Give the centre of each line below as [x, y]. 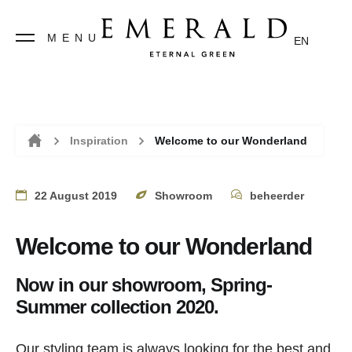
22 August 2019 [76, 196]
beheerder [277, 196]
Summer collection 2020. [117, 307]
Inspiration [99, 141]
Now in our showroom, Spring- [144, 285]
